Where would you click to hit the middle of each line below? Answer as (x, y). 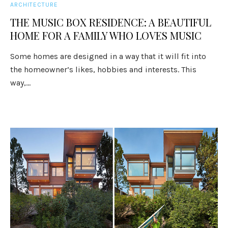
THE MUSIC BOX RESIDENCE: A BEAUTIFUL (111, 22)
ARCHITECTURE (34, 5)
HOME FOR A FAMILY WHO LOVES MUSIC (106, 35)
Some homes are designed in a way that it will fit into (108, 56)
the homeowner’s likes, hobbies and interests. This (104, 69)
